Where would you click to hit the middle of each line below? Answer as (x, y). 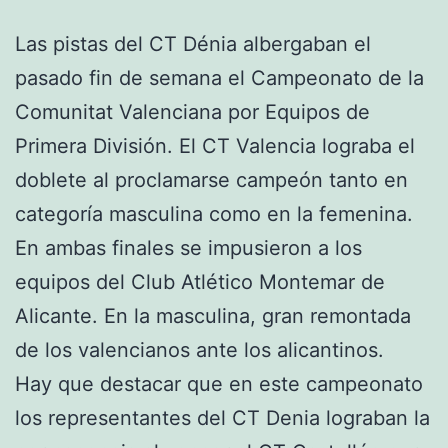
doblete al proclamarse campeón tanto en (211, 180)
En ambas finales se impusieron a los (188, 248)
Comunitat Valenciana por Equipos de (192, 112)
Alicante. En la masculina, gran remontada (213, 316)
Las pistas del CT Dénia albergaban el (193, 44)
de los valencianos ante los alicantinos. (199, 350)
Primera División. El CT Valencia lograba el (215, 146)
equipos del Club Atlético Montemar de (200, 282)
